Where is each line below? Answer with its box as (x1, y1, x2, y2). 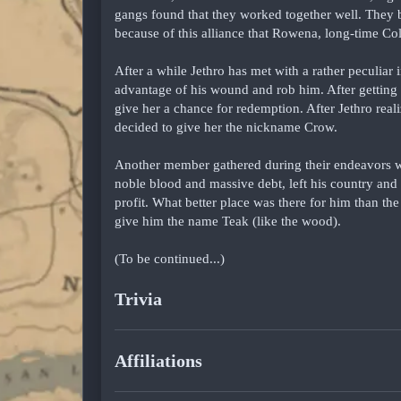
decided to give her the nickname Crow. (115, 119, 337, 134)
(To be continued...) (115, 251, 225, 266)
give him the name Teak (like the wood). (115, 213, 341, 228)
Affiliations (115, 350, 207, 371)
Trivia (115, 288, 166, 309)
